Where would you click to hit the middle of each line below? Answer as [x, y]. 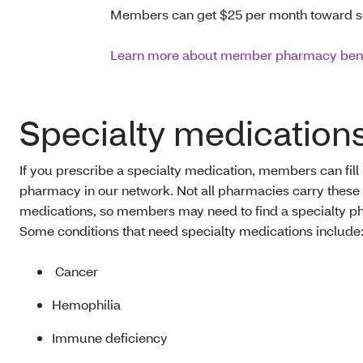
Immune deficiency [110, 338]
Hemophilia [86, 305]
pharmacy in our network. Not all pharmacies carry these [190, 190]
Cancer [75, 271]
